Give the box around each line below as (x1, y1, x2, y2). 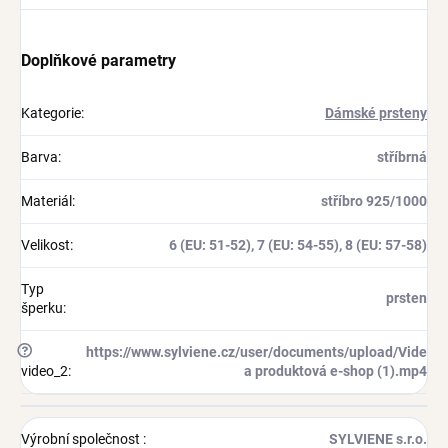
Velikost (21, 237, 70, 254)
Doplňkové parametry (21, 51, 176, 71)
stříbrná (377, 149, 427, 166)
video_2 (21, 363, 68, 380)
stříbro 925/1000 (321, 193, 427, 210)
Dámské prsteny (325, 105, 427, 122)
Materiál (21, 193, 72, 210)
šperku (21, 300, 63, 317)
